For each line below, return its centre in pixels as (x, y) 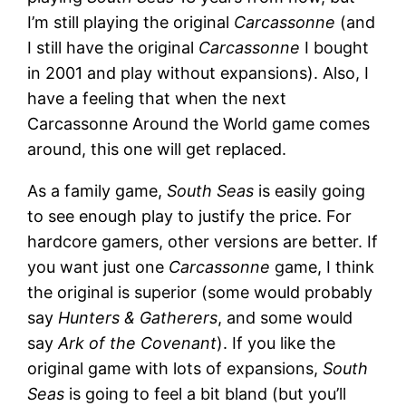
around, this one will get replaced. (157, 149)
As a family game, (97, 190)
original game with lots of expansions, (175, 368)
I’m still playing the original (131, 22)
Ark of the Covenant (138, 343)
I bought (335, 47)
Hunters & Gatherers (138, 317)
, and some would (285, 317)
